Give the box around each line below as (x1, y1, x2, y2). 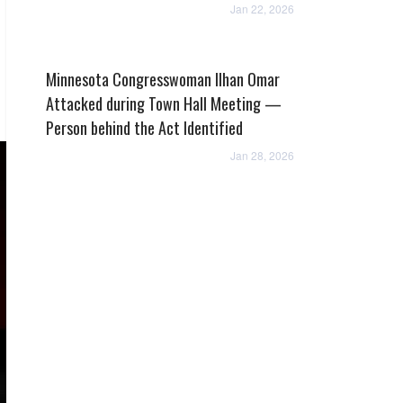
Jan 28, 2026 (230, 148, 294, 163)
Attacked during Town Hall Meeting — (46, 92, 282, 115)
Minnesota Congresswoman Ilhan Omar (46, 67, 280, 91)
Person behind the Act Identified (46, 116, 243, 139)
